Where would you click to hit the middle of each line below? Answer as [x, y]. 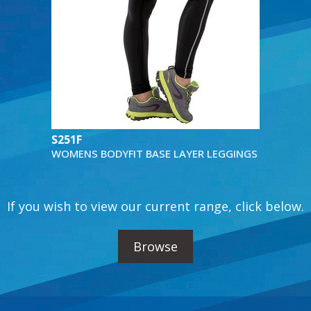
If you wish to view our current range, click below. [155, 206]
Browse [155, 246]
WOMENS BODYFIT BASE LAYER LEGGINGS [154, 153]
